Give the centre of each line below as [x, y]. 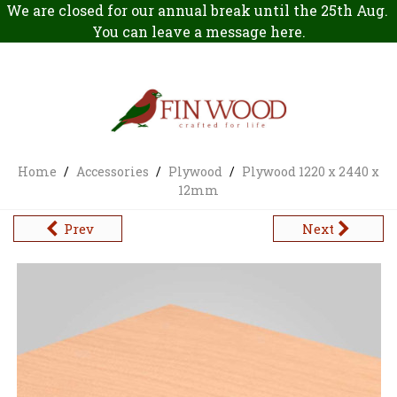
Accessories [113, 171]
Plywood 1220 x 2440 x [311, 171]
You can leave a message [181, 31]
